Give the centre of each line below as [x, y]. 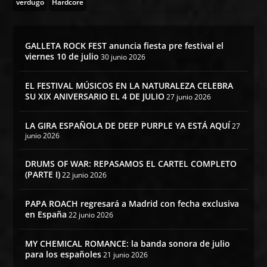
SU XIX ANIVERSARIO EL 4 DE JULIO [95, 96]
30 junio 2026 [123, 57]
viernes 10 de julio [62, 56]
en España [46, 214]
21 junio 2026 [126, 254]
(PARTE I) [43, 174]
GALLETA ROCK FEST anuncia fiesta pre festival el [125, 45]
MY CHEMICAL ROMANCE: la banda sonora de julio [128, 243]
